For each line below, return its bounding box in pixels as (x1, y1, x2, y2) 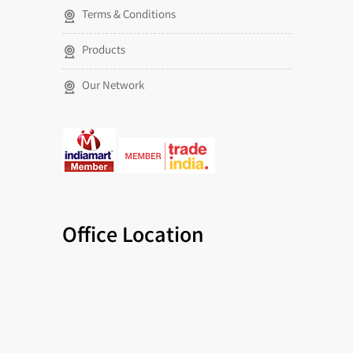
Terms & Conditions (82, 7, 176, 24)
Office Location (62, 221, 204, 254)
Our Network (82, 78, 144, 95)
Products (82, 43, 125, 60)
